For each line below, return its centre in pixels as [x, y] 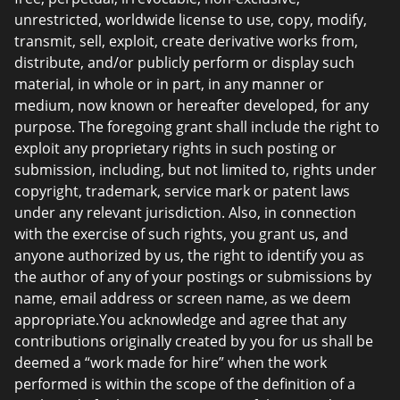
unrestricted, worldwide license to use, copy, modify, [191, 20]
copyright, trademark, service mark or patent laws [182, 191]
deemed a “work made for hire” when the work [171, 362]
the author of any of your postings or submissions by [193, 277]
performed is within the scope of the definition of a [185, 384]
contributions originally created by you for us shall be [194, 341]
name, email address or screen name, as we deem [183, 298]
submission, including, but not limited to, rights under [196, 170]
